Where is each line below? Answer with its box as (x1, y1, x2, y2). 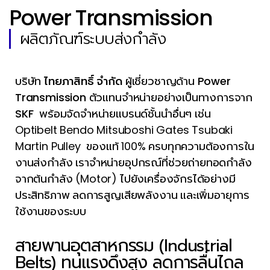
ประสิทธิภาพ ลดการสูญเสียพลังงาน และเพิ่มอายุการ (15, 187, 250, 202)
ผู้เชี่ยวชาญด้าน (122, 74, 198, 89)
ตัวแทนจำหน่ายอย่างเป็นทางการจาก (86, 90, 253, 105)
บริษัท (15, 74, 45, 89)
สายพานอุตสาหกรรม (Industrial (15, 233, 232, 259)
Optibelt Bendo (15, 122, 97, 137)
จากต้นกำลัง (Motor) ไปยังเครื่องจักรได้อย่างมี (15, 171, 236, 186)
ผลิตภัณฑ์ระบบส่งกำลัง (20, 28, 166, 49)
